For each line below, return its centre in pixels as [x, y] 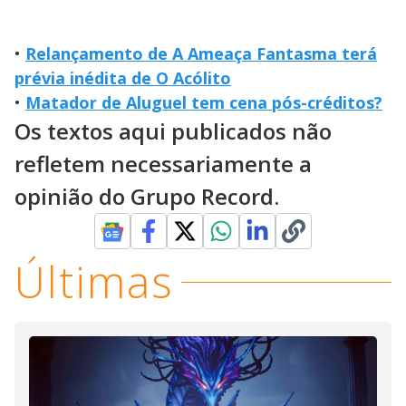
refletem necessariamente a [163, 164]
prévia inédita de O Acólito [123, 78]
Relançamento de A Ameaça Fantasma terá [201, 54]
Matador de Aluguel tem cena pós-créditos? [204, 103]
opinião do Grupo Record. [147, 197]
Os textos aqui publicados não [173, 131]
